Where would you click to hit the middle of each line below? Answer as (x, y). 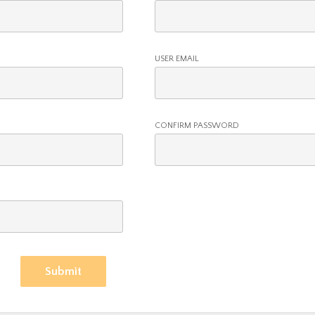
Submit (64, 271)
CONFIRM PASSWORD (197, 125)
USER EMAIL (177, 58)
